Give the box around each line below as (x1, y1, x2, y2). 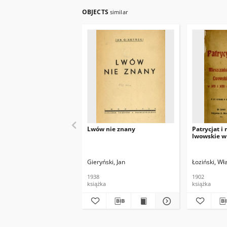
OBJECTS (82, 8, 110, 16)
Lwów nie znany (87, 125, 135, 133)
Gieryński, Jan (87, 158, 125, 166)
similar (109, 8, 128, 16)
